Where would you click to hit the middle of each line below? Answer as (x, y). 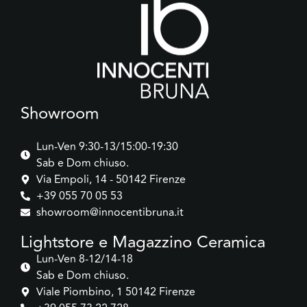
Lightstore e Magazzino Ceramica (143, 243)
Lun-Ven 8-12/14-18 (84, 259)
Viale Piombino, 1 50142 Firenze (115, 292)
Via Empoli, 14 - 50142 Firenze (111, 180)
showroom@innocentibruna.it (110, 213)
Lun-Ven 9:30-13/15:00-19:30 (107, 147)
